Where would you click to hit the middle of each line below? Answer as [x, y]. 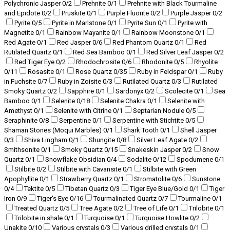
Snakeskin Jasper [155, 150]
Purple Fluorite [129, 13]
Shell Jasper [198, 130]
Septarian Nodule [159, 111]
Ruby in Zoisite [80, 81]
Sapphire [81, 91]
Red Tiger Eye [35, 62]
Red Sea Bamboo [100, 52]
